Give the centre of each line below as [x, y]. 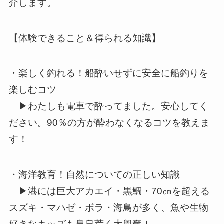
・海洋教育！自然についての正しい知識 [94, 174]
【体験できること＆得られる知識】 [85, 38]
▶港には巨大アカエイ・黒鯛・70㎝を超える [109, 191]
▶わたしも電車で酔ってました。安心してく [108, 106]
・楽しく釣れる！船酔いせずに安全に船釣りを [108, 73]
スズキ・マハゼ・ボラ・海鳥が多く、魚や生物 [108, 207]
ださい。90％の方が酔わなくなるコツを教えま [109, 123]
